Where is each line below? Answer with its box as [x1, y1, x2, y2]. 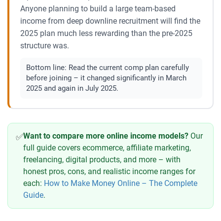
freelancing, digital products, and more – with [23, 155, 181, 165]
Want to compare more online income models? [23, 131, 188, 141]
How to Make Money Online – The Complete [44, 179, 197, 188]
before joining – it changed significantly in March [26, 73, 186, 82]
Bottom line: [26, 63, 67, 72]
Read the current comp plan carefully [67, 63, 189, 72]
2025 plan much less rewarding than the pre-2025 [20, 28, 192, 38]
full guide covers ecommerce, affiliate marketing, [23, 143, 191, 153]
